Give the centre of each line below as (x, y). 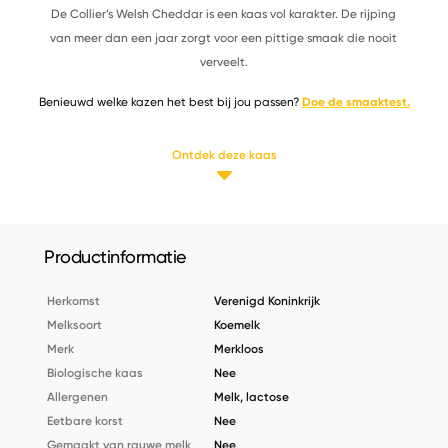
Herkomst (74, 300)
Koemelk (237, 324)
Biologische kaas (95, 372)
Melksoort (75, 324)
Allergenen (78, 396)
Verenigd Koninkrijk (267, 300)
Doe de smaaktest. (355, 101)
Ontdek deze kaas (224, 154)
